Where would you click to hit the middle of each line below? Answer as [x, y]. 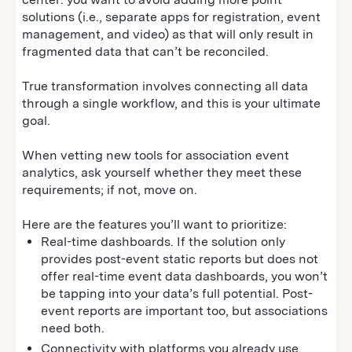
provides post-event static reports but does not [180, 258]
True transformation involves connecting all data [165, 86]
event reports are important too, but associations [184, 310]
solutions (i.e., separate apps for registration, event [171, 16]
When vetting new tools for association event [156, 155]
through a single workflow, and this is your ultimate [171, 103]
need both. [74, 328]
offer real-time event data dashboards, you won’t [184, 276]
